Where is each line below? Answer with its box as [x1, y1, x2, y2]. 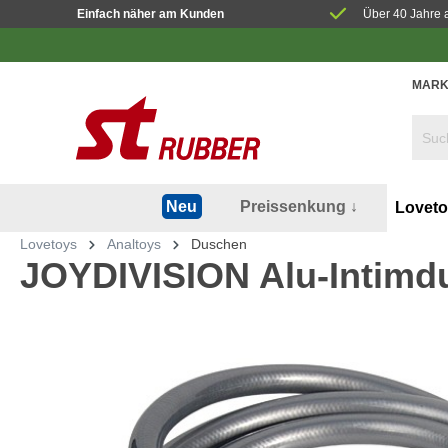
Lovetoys [20, 235, 77, 252]
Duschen [191, 235, 247, 252]
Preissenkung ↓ [239, 197, 358, 215]
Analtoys [107, 235, 161, 252]
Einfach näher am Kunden [76, 6, 224, 21]
